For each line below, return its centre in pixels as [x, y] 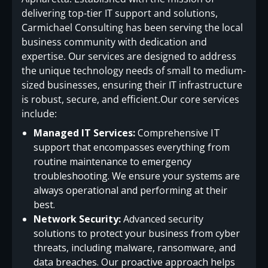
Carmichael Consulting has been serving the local [132, 28]
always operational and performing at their [130, 191]
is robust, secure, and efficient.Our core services [130, 100]
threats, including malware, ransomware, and [135, 248]
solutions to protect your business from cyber [137, 234]
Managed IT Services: [84, 133]
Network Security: [77, 219]
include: [39, 114]
